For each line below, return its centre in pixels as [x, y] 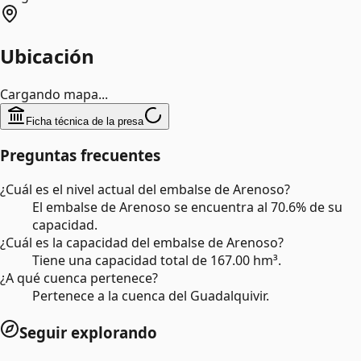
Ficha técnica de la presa [85, 122]
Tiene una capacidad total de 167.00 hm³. [157, 260]
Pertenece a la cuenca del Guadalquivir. [151, 295]
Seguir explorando [88, 333]
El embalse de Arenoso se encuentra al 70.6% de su [187, 207]
